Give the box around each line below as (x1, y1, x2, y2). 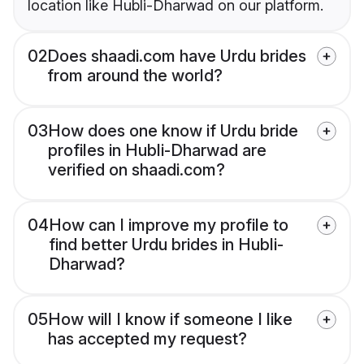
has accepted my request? (48, 329, 247, 349)
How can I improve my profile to (49, 215, 288, 236)
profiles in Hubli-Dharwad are (48, 141, 266, 161)
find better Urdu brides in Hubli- (49, 235, 284, 255)
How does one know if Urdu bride (48, 121, 298, 141)
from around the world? (47, 66, 223, 86)
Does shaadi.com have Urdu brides (47, 46, 306, 67)
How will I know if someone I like (48, 310, 292, 330)
